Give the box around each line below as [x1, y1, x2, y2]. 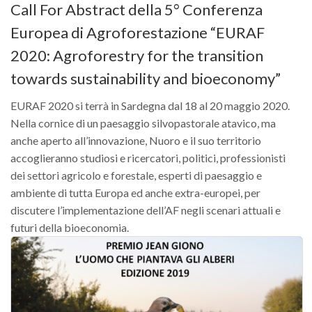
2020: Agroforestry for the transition [10, 46, 263, 65]
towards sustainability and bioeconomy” [10, 69, 281, 88]
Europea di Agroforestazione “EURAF [10, 23, 265, 42]
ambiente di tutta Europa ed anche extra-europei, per [10, 186, 260, 200]
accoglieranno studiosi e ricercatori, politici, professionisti [10, 151, 286, 165]
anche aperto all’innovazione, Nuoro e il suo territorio [10, 134, 261, 148]
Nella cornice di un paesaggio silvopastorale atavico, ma [10, 116, 276, 130]
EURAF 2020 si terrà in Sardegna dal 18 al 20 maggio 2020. [10, 99, 290, 113]
